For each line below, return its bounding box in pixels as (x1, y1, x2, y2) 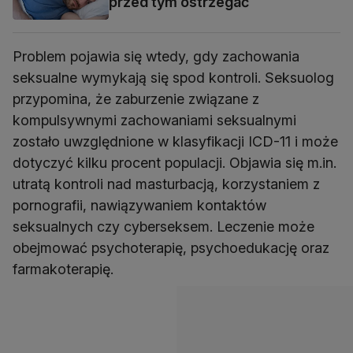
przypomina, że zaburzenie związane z (13, 90, 259, 107)
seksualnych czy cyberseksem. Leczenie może (13, 217, 314, 235)
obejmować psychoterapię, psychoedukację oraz (13, 239, 329, 256)
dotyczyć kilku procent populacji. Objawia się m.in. (13, 154, 336, 171)
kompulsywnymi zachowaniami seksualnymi (13, 111, 296, 128)
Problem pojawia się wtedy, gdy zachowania (13, 47, 299, 65)
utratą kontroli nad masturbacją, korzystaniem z (13, 175, 320, 192)
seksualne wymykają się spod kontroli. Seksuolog (13, 69, 334, 86)
